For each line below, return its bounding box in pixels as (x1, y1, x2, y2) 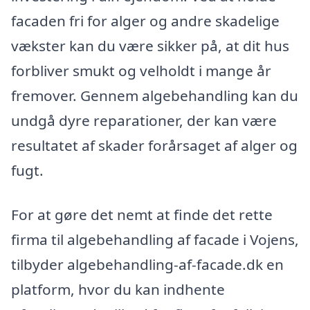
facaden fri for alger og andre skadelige (11, 11, 280, 31)
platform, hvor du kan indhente (11, 280, 225, 299)
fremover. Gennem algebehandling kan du (11, 86, 298, 106)
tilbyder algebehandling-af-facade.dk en (11, 255, 284, 274)
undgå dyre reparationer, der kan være (11, 111, 277, 131)
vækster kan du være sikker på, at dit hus (11, 36, 289, 56)
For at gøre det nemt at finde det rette (11, 205, 273, 224)
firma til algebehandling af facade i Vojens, (11, 230, 299, 249)
